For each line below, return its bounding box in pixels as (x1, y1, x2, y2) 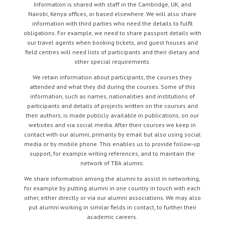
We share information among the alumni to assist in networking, (24, 175, 201, 182)
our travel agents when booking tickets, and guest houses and (27, 39, 198, 46)
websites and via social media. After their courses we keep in (29, 121, 196, 129)
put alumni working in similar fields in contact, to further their (28, 203, 196, 211)
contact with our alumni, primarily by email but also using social (24, 131, 201, 138)
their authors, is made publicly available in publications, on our (26, 111, 199, 119)
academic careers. (87, 213, 138, 220)
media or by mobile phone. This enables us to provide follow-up (24, 140, 201, 148)
